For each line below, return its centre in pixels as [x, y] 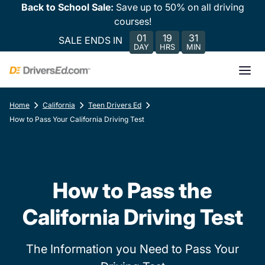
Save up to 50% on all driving [180, 7]
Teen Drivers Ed [115, 105]
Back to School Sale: [68, 7]
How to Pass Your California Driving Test [77, 119]
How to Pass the [132, 190]
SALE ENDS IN [91, 40]
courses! [132, 21]
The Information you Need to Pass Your [132, 249]
